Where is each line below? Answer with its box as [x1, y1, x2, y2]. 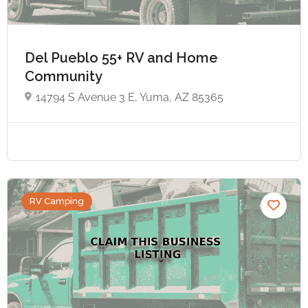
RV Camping [30, 196, 84, 207]
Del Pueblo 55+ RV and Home [25, 49, 218, 66]
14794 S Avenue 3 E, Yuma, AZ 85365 [36, 90, 223, 104]
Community [25, 67, 105, 85]
